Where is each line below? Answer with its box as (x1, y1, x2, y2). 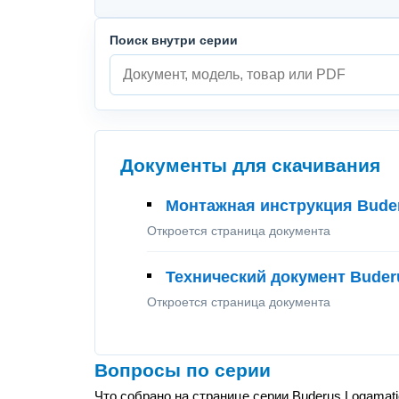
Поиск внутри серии (110, 33, 238, 47)
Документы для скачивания (120, 155, 380, 176)
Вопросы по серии (94, 360, 271, 381)
